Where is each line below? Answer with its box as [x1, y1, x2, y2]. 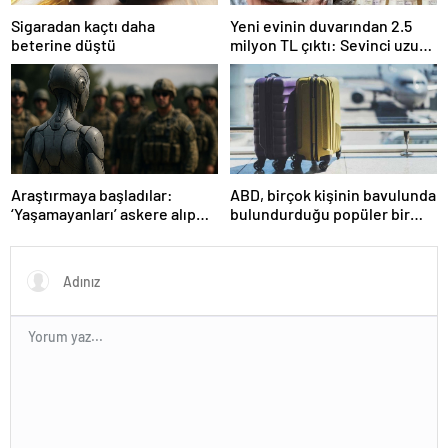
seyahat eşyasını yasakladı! [230, 222, 420, 242]
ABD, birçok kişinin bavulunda [230, 184, 436, 204]
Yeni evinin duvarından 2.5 [230, 15, 412, 35]
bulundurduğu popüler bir [230, 203, 410, 223]
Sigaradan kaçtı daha [11, 15, 155, 35]
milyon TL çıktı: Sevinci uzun [230, 34, 428, 54]
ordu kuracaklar [11, 222, 120, 242]
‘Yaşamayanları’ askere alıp [11, 203, 196, 223]
